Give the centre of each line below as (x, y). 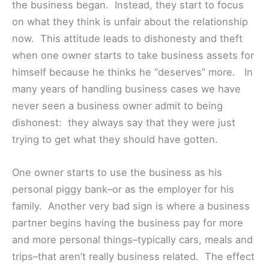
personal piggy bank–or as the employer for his (123, 189)
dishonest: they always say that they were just (124, 123)
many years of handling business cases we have (126, 89)
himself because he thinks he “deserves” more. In (132, 72)
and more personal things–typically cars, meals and (132, 239)
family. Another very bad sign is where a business (131, 206)
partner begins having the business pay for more (128, 222)
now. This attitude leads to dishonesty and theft (127, 39)
